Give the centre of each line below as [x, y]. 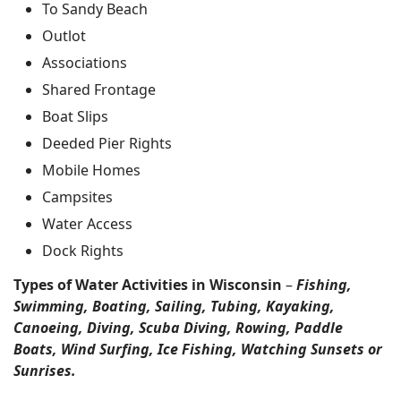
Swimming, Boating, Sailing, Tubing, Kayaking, [174, 306]
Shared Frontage [99, 90]
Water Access [87, 224]
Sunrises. [45, 371]
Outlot [64, 36]
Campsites [77, 197]
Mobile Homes [91, 170]
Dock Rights [83, 251]
